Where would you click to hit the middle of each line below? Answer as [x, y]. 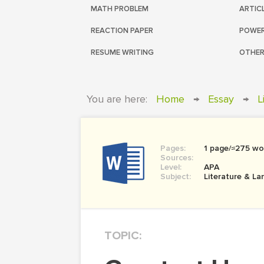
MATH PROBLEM [120, 9]
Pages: [173, 148]
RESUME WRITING [122, 52]
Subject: [176, 176]
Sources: [177, 158]
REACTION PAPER [122, 31]
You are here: [117, 99]
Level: [171, 167]
